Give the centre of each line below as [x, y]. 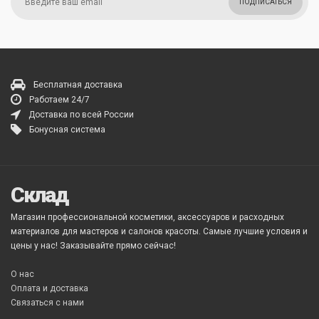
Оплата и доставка [49, 288]
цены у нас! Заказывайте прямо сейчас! [93, 246]
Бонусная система [67, 130]
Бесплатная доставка [78, 85]
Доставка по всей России [81, 115]
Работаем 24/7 [59, 100]
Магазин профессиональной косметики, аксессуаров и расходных [147, 217]
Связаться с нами [47, 303]
